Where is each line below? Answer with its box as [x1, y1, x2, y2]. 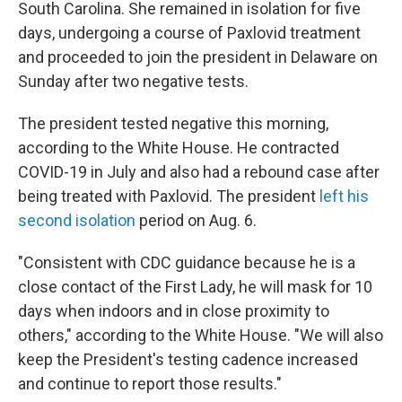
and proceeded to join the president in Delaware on [18, 48, 378, 67]
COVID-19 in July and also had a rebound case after [18, 162, 380, 182]
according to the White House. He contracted [18, 138, 339, 158]
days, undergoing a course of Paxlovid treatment [18, 23, 361, 43]
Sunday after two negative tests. [18, 72, 249, 92]
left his [319, 187, 369, 206]
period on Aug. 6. [135, 211, 257, 231]
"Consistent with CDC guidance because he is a [18, 253, 355, 273]
